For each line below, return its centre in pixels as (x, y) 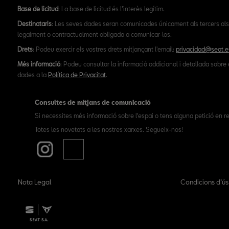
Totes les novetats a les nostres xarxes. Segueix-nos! (109, 129)
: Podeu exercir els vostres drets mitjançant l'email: (104, 49)
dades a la (33, 75)
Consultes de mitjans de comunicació (93, 102)
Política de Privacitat (77, 75)
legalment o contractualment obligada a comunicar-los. (95, 34)
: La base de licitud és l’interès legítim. (111, 9)
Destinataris (35, 24)
